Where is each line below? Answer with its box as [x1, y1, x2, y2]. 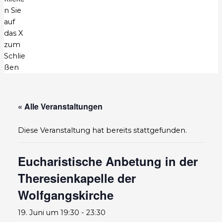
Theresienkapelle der [17, 169, 136, 186]
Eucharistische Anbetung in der [17, 152, 198, 169]
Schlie [4, 52, 25, 61]
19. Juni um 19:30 [17, 208, 79, 217]
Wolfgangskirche [17, 186, 113, 203]
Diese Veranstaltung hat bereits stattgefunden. [17, 125, 187, 135]
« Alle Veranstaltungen [17, 100, 103, 112]
